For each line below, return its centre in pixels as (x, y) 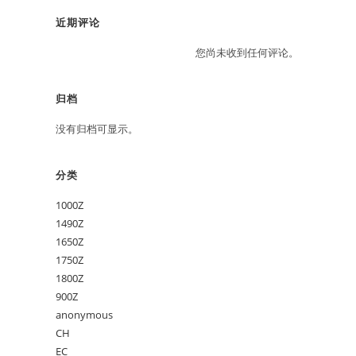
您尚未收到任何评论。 (247, 52)
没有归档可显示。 (97, 129)
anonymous (84, 315)
